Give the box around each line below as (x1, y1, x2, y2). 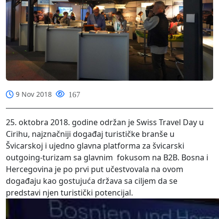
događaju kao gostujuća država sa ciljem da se (6, 175, 177, 186)
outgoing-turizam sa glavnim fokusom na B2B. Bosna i (6, 152, 208, 163)
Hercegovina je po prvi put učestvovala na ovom (6, 163, 183, 175)
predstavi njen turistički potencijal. (6, 187, 133, 198)
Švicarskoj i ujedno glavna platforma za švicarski (6, 140, 184, 151)
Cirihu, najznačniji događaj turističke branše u (6, 128, 175, 139)
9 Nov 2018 (16, 89, 52, 99)
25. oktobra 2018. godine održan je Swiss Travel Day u (6, 116, 204, 128)
